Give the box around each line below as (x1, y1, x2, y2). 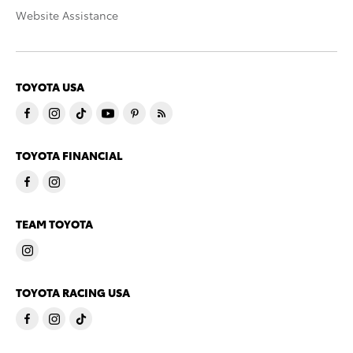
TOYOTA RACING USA (16, 284, 130, 301)
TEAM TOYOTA (16, 216, 93, 232)
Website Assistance (16, 7, 118, 24)
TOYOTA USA (16, 79, 84, 95)
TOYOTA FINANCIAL (16, 147, 123, 164)
